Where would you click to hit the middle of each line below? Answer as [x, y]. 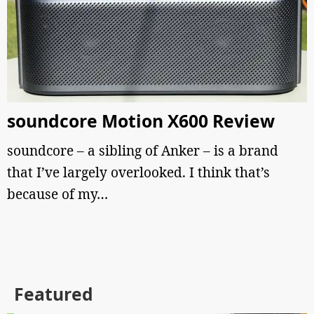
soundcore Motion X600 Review [141, 121]
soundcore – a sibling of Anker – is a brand [143, 151]
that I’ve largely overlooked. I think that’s [138, 172]
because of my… [57, 194]
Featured [54, 294]
